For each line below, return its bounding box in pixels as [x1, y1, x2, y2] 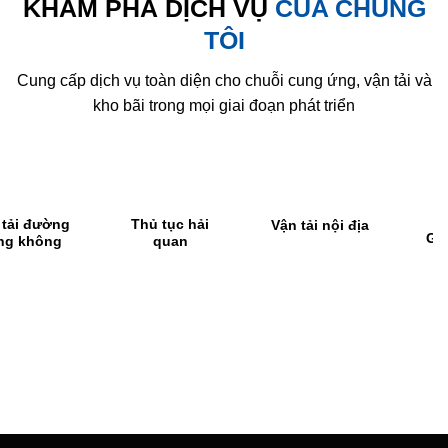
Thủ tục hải [31, 217, 110, 233]
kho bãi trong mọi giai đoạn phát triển [93, 97, 355, 115]
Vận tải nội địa [170, 217, 269, 233]
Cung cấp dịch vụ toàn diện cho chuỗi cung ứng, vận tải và [16, 72, 432, 90]
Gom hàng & [326, 231, 412, 247]
